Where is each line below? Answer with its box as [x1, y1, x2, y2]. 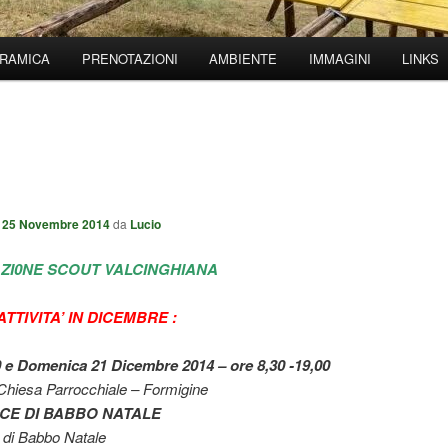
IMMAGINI [308, 49, 371, 69]
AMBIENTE [209, 49, 278, 69]
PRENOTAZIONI [81, 49, 178, 69]
